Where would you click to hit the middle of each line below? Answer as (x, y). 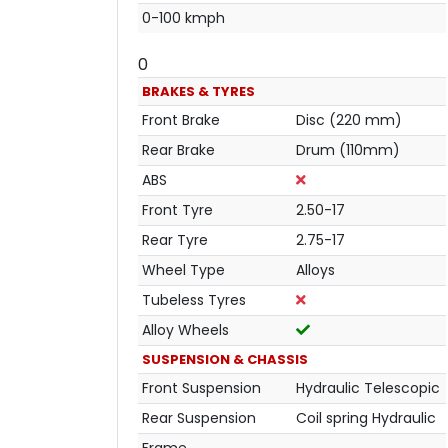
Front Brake (181, 119)
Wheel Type (183, 269)
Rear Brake (178, 149)
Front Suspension (201, 387)
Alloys (315, 269)
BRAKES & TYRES (198, 91)
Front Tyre (177, 209)
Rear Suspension (199, 417)
